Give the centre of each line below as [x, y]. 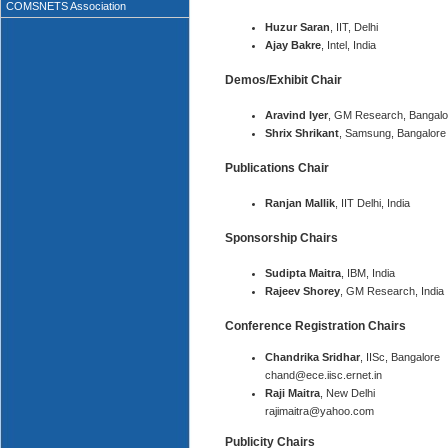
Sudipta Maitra [302, 273]
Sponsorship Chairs [281, 238]
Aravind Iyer [296, 115]
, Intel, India [348, 45]
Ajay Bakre [292, 45]
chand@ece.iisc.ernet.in [323, 375]
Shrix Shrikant [301, 133]
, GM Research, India [391, 291]
